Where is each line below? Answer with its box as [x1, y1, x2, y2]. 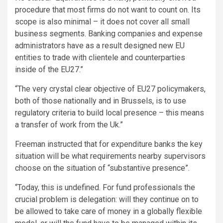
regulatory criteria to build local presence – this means [15, 108, 204, 117]
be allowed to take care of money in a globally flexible [15, 206, 202, 216]
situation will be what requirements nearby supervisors [15, 151, 206, 161]
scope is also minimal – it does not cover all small [15, 16, 190, 26]
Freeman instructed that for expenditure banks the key [15, 139, 203, 149]
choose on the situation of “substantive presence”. [15, 163, 190, 173]
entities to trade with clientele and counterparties [15, 52, 185, 62]
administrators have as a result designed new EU [15, 40, 185, 50]
